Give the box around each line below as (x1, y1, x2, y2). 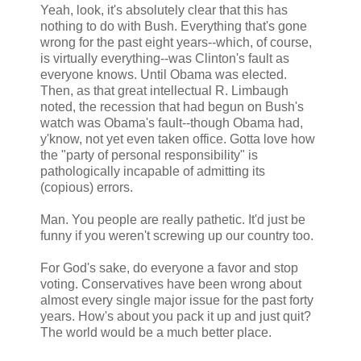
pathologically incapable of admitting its (40, 164, 265, 178)
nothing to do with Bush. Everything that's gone (40, 19, 307, 33)
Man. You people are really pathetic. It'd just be (40, 212, 305, 226)
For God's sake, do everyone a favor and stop (40, 260, 298, 275)
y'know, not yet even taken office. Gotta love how (40, 131, 315, 146)
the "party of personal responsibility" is (40, 147, 258, 162)
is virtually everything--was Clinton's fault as (40, 51, 289, 65)
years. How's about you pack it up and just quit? (40, 309, 311, 323)
